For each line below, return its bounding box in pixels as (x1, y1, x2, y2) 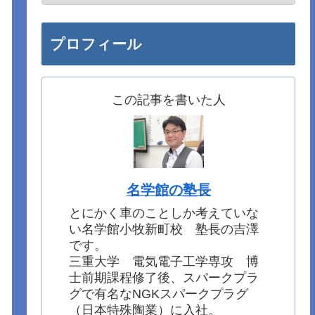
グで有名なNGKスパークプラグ (69, 286, 249, 301)
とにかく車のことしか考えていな (69, 205, 259, 220)
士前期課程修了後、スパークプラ (69, 270, 259, 285)
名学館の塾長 (126, 181, 211, 198)
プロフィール (50, 35, 143, 52)
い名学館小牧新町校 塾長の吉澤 (69, 221, 259, 236)
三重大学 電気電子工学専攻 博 (69, 254, 259, 269)
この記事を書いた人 (111, 92, 226, 107)
